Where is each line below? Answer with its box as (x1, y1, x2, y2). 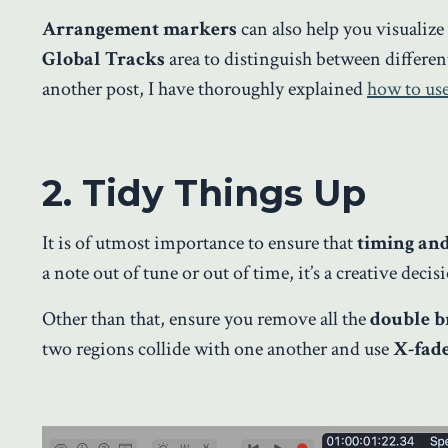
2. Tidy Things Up (42, 171, 366, 216)
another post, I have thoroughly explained (42, 76, 367, 103)
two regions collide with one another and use (42, 336, 389, 363)
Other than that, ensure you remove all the (42, 306, 370, 333)
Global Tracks (42, 46, 165, 73)
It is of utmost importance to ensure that (42, 230, 357, 257)
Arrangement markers (42, 16, 237, 43)
